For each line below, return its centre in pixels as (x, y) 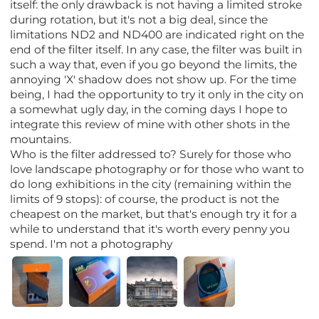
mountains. (41, 139)
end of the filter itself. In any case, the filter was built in (156, 49)
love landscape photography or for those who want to (157, 169)
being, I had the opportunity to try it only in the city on (157, 94)
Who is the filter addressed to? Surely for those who (151, 154)
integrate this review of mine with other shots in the (150, 124)
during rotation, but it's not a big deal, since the (139, 19)
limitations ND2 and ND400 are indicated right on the (157, 34)
